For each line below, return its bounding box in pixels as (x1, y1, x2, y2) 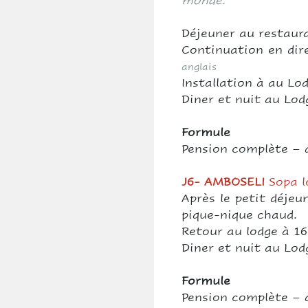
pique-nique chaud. (181, 208, 297, 222)
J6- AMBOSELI (181, 175, 269, 189)
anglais (181, 61, 217, 73)
